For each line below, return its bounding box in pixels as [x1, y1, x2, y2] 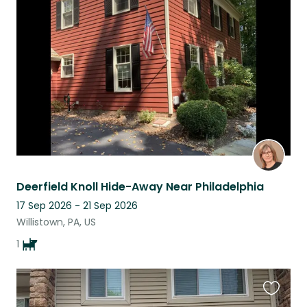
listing [262, 23, 293, 40]
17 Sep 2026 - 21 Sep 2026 [16, 198, 138, 212]
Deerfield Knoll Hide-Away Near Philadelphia [16, 178, 264, 195]
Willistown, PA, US [16, 214, 96, 229]
